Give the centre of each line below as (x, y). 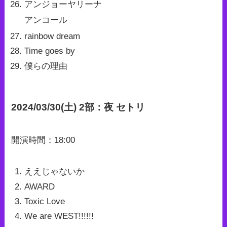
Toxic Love (44, 201)
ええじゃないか (54, 172)
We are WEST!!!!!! (59, 216)
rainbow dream (52, 36)
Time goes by (49, 51)
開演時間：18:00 (43, 140)
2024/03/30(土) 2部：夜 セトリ (78, 107)
